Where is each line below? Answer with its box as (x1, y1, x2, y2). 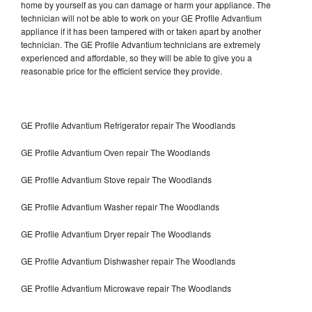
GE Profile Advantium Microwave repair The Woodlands (21, 281, 231, 294)
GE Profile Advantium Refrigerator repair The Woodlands (21, 118, 235, 131)
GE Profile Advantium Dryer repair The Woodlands (21, 227, 211, 240)
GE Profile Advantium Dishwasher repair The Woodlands (21, 254, 237, 267)
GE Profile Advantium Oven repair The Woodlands (21, 146, 210, 158)
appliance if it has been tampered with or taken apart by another (21, 24, 261, 37)
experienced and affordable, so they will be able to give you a (21, 51, 252, 63)
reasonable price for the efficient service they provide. (21, 64, 224, 77)
